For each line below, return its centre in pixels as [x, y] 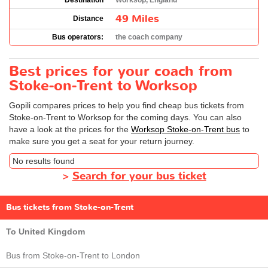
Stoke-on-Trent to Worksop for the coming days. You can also [125, 117]
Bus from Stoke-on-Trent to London [73, 255]
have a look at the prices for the [70, 129]
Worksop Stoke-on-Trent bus [185, 129]
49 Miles [137, 19]
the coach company [149, 37]
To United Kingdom [45, 232]
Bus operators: [78, 37]
